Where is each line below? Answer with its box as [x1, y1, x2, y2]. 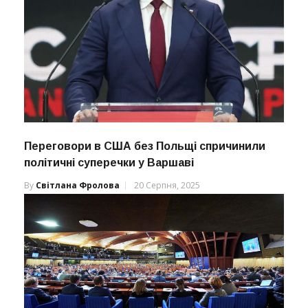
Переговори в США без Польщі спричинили [24, 140, 265, 152]
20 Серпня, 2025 [134, 179, 200, 191]
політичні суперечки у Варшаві [24, 156, 194, 168]
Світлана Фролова [36, 179, 120, 191]
